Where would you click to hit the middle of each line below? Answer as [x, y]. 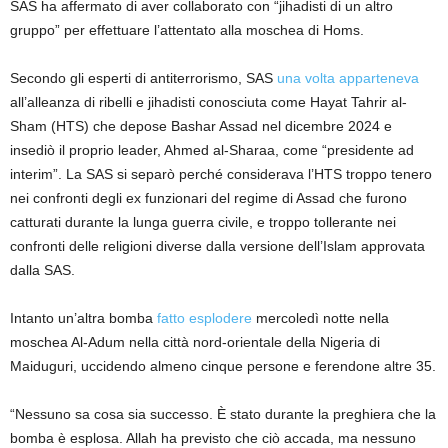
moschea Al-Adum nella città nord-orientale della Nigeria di [195, 342]
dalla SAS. [42, 270]
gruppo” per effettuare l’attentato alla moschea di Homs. [187, 30]
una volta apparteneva [348, 78]
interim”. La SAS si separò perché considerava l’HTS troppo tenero [221, 174]
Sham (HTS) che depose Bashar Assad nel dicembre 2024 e [201, 126]
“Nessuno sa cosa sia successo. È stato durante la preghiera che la [223, 414]
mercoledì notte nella [320, 318]
